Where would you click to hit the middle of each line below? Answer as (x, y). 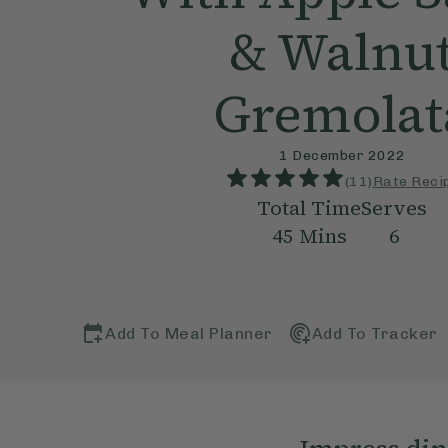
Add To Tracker (374, 333)
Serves (394, 208)
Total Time (309, 208)
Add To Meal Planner (189, 333)
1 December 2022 (342, 156)
